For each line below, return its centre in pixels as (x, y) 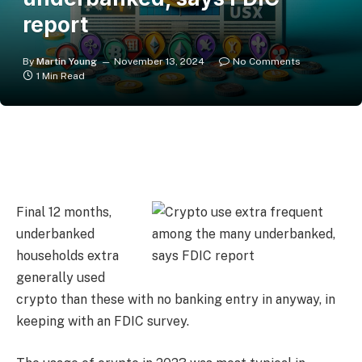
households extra (67, 256)
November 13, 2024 (159, 61)
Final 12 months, (64, 213)
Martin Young (67, 61)
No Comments (267, 61)
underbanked (55, 234)
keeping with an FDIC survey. (103, 322)
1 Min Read (61, 76)
